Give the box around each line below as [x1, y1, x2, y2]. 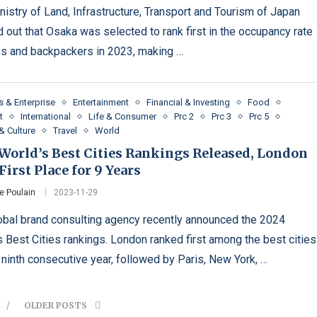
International [21, 111, 71, 122]
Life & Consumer [88, 111, 157, 122]
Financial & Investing [146, 97, 231, 108]
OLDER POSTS [24, 300, 90, 311]
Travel [53, 125, 78, 137]
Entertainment [73, 97, 129, 108]
